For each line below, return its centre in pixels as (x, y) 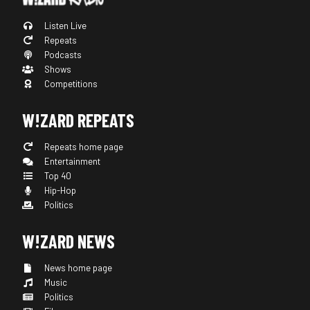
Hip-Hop (60, 191)
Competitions (70, 84)
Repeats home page (83, 147)
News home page (77, 268)
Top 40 (57, 176)
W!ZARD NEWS (69, 241)
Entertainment (72, 162)
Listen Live (65, 26)
